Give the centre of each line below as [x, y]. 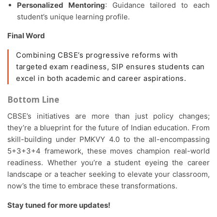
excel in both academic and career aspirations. [101, 78]
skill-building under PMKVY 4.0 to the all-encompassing [108, 139]
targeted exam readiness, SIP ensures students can [110, 67]
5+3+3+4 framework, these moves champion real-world [108, 151]
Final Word [28, 36]
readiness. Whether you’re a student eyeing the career [108, 163]
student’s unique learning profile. [73, 17]
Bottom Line [33, 100]
